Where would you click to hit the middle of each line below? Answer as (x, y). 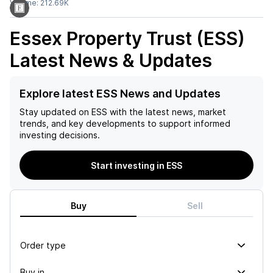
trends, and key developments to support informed (125, 123)
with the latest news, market (167, 112)
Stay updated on (54, 112)
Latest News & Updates (111, 60)
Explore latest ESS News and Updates (120, 94)
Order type (43, 245)
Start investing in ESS (136, 165)
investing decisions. (60, 135)
